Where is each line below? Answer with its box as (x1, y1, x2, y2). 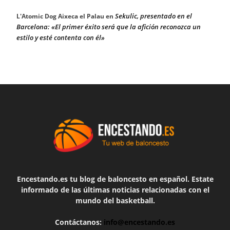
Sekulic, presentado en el (115, 11, 192, 21)
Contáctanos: (55, 217, 104, 227)
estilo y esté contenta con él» (16, 32, 105, 42)
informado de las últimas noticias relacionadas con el (21, 185, 209, 195)
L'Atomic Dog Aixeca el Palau (16, 11, 104, 21)
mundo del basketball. (75, 196, 155, 206)
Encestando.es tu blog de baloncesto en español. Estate (16, 174, 214, 184)
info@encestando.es (104, 217, 175, 227)
